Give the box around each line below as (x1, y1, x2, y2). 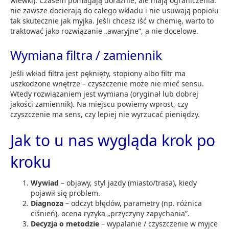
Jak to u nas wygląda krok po (10, 129, 215, 151)
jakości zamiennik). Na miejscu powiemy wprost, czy (10, 99, 188, 109)
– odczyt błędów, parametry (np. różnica (63, 198, 202, 208)
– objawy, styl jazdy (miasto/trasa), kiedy (59, 177, 197, 188)
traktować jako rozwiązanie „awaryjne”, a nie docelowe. (10, 26, 198, 36)
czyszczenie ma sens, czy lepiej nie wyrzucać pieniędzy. (10, 109, 200, 119)
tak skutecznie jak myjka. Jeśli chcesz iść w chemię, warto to (10, 15, 214, 26)
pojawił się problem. (31, 188, 100, 198)
